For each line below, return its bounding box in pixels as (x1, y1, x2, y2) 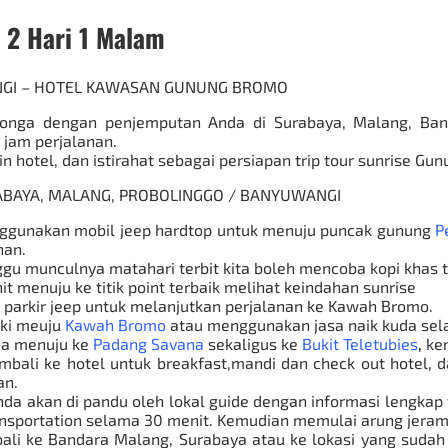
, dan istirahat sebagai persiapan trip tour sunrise (54, 149, 415, 169)
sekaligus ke (208, 333, 298, 353)
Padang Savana (93, 333, 204, 353)
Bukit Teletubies (302, 333, 418, 353)
